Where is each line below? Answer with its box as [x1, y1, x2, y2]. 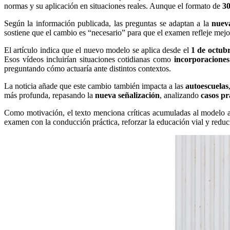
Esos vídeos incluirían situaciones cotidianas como [4, 54, 174, 64]
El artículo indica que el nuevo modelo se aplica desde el [4, 45, 191, 54]
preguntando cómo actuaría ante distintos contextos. [4, 64, 171, 73]
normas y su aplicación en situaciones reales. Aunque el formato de [4, 1, 222, 10]
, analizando [160, 90, 201, 100]
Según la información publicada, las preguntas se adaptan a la [4, 18, 212, 28]
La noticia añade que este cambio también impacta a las [4, 81, 185, 90]
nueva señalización [95, 90, 160, 100]
